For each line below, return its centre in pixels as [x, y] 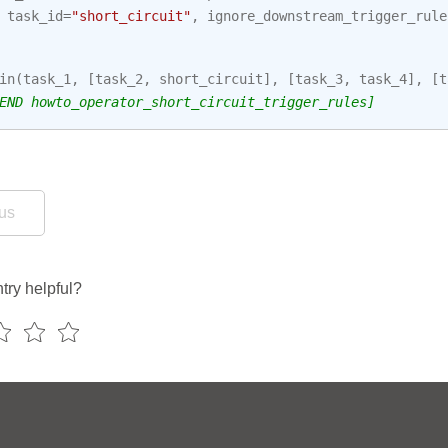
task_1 [47, 78]
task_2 [119, 78]
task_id [35, 15]
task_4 [383, 78]
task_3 [319, 78]
